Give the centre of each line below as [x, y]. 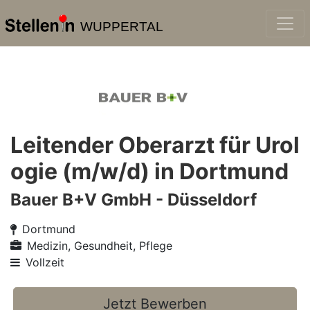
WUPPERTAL [121, 27]
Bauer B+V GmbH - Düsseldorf [134, 200]
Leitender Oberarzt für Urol [155, 145]
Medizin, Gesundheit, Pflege [100, 246]
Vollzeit [45, 262]
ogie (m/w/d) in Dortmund [149, 171]
